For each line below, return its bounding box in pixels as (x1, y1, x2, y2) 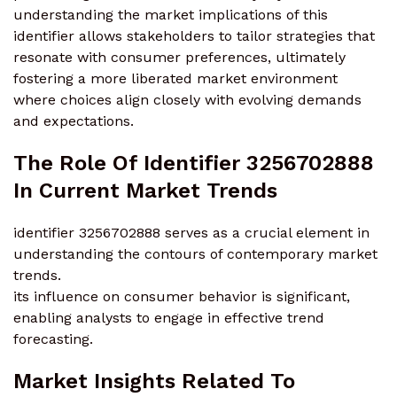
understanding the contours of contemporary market (13, 245, 378, 262)
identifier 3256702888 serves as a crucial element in (13, 223, 370, 241)
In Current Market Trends (13, 177, 277, 203)
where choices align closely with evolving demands (13, 90, 362, 108)
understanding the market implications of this (13, 5, 328, 23)
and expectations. (13, 112, 134, 129)
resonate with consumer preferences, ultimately (13, 48, 346, 66)
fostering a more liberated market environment (13, 69, 338, 87)
